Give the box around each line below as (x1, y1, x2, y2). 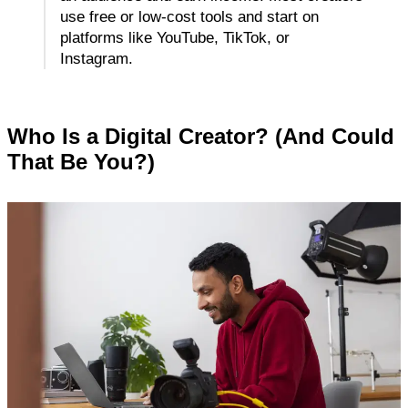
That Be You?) (7, 149, 155, 175)
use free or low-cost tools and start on (60, 7, 319, 26)
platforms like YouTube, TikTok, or (60, 28, 290, 47)
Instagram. (60, 49, 133, 68)
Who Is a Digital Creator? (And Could (7, 124, 394, 149)
